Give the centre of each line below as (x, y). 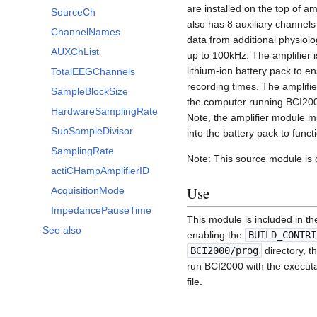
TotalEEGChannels (93, 71)
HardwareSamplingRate (104, 111)
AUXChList (75, 51)
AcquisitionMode (88, 190)
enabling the (216, 235)
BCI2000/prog (224, 250)
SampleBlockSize (90, 91)
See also (62, 230)
